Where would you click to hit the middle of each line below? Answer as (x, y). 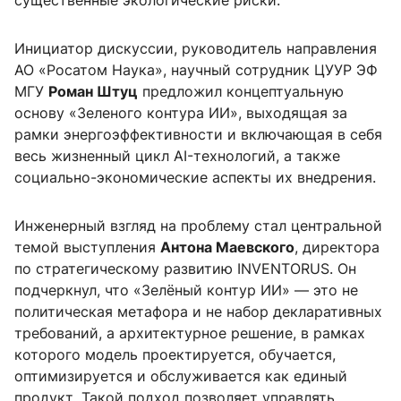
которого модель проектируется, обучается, (175, 355)
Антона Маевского (227, 247)
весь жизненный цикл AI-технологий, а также (177, 156)
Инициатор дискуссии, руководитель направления (196, 49)
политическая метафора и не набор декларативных (198, 312)
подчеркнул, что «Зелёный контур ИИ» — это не (186, 290)
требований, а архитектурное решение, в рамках (190, 333)
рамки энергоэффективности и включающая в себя (198, 135)
